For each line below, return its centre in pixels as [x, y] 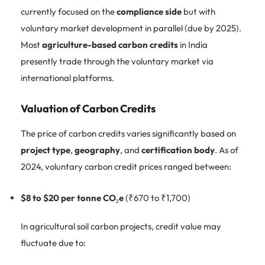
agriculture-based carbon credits [110, 44]
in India [193, 44]
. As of [227, 150]
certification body [178, 150]
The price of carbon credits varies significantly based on [128, 133]
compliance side [149, 11]
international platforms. [67, 77]
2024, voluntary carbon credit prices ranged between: [126, 166]
